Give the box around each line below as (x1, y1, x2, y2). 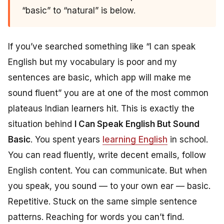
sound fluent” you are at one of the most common (8, 88, 208, 98)
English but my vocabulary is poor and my (8, 57, 177, 67)
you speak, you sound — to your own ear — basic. (8, 181, 210, 191)
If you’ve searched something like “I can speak (8, 41, 195, 52)
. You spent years (30, 134, 102, 145)
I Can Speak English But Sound (74, 119, 199, 129)
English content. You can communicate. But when (8, 165, 207, 176)
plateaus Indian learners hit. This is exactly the (8, 103, 194, 114)
